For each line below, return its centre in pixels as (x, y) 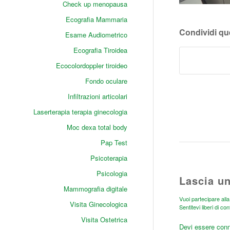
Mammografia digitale (95, 189)
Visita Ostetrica (104, 219)
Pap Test (114, 142)
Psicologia (112, 173)
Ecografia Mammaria (96, 19)
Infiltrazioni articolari (97, 96)
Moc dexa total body (97, 127)
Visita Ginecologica (98, 204)
